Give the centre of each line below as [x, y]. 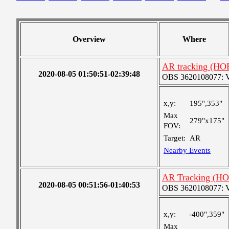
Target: [175, 138]
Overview [89, 39]
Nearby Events [187, 150]
